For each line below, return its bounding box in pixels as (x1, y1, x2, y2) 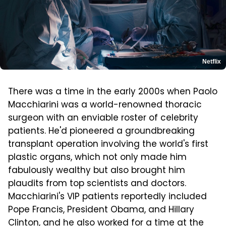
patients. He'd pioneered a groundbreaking (8, 124, 195, 139)
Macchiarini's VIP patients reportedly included (8, 190, 207, 204)
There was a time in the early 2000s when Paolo (8, 85, 217, 99)
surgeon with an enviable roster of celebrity (8, 111, 198, 126)
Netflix (202, 58, 221, 65)
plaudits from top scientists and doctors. (8, 177, 186, 191)
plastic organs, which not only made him (8, 150, 187, 165)
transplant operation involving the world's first (8, 137, 208, 152)
